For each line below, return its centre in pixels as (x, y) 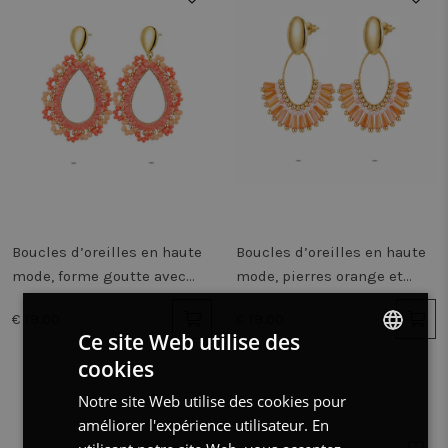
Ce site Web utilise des (188, 342)
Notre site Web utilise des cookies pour (211, 401)
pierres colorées (68, 300)
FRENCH (363, 405)
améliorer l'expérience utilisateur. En (203, 425)
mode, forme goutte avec (99, 276)
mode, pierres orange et (319, 276)
